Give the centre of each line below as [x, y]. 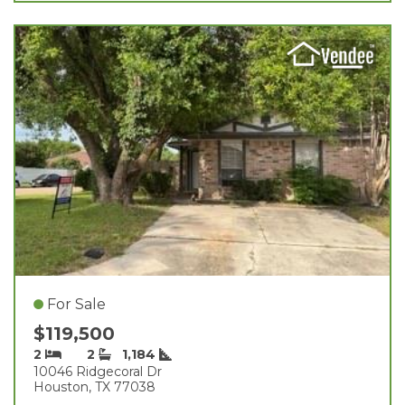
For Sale [76, 304]
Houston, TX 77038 [94, 386]
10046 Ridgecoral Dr [98, 371]
